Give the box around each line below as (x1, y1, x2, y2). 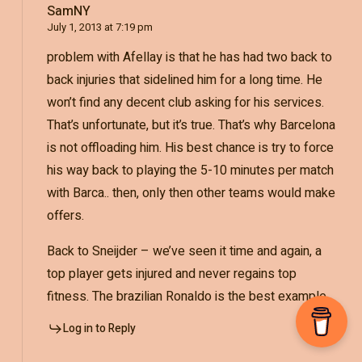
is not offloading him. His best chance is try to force (46, 137, 334, 158)
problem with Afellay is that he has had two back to (46, 47, 332, 67)
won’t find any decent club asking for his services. (46, 92, 324, 112)
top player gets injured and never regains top (46, 263, 297, 284)
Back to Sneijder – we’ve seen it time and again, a (46, 241, 322, 261)
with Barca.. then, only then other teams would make (46, 183, 335, 203)
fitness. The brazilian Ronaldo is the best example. (46, 286, 329, 306)
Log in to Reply (62, 319, 136, 337)
